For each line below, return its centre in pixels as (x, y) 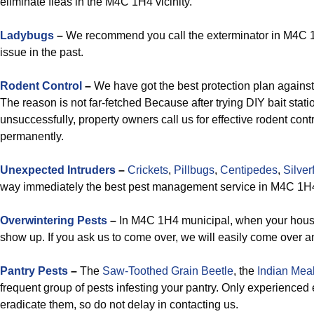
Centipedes (249, 170)
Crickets (148, 170)
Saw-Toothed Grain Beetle (168, 271)
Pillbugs (194, 170)
